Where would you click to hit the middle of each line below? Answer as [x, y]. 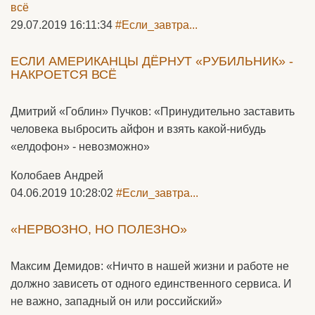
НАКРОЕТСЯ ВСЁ [64, 75]
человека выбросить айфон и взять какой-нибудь [138, 129]
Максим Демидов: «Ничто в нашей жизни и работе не [150, 266]
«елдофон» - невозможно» [80, 147]
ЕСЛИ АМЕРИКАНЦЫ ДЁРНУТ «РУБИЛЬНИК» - [152, 61]
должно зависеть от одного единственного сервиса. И [151, 284]
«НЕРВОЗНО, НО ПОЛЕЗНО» [99, 229]
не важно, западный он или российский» [116, 301]
